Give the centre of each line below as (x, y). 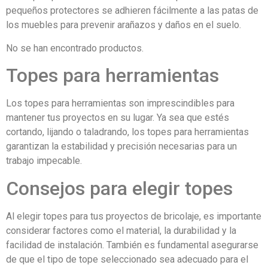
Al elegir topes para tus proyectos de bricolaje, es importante (134, 216)
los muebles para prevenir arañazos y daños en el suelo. (124, 25)
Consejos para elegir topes (119, 188)
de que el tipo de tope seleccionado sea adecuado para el (127, 259)
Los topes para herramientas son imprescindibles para (120, 103)
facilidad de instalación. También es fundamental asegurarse (132, 245)
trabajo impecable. (44, 161)
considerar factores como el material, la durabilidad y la (121, 230)
